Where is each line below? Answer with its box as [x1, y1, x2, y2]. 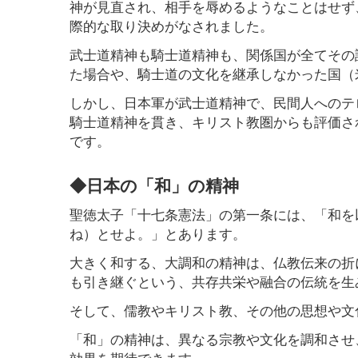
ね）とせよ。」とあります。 [70, 223, 246, 244]
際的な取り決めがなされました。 [70, 15, 273, 36]
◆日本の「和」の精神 [70, 173, 239, 198]
